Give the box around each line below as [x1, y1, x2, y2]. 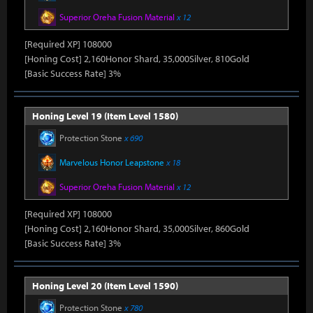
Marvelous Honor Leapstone [59, 156, 166, 168]
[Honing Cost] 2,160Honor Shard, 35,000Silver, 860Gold [24, 222, 249, 235]
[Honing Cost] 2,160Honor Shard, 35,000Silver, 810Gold [24, 52, 249, 65]
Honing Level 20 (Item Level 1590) [32, 279, 178, 292]
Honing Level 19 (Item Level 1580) [32, 110, 178, 122]
